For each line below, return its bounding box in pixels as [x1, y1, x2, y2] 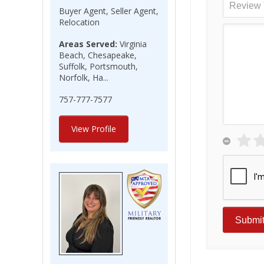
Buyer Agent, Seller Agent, [59, 5, 159, 16]
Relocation [59, 16, 100, 28]
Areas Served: [59, 38, 117, 49]
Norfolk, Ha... [59, 72, 108, 83]
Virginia [117, 38, 147, 49]
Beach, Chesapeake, [59, 49, 137, 61]
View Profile [71, 123, 116, 134]
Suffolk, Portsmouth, [59, 61, 138, 72]
